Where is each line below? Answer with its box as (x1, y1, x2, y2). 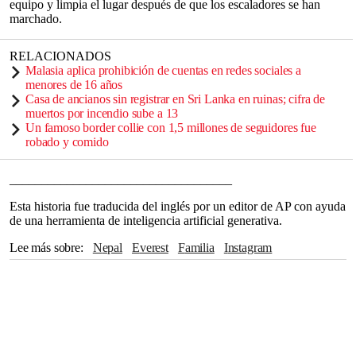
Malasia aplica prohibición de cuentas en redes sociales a (25, 64, 301, 77)
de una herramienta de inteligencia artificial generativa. (10, 214, 282, 227)
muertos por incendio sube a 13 (25, 106, 179, 120)
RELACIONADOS (10, 49, 111, 63)
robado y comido (25, 135, 109, 149)
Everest (139, 241, 168, 254)
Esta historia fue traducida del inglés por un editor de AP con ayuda (10, 199, 346, 213)
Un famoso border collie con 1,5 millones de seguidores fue (25, 121, 316, 134)
